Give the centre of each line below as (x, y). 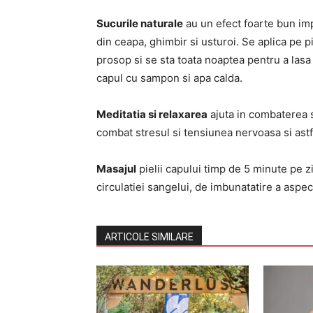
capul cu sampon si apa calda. (169, 78)
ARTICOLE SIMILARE (149, 237)
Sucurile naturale (140, 23)
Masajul (116, 169)
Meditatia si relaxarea (152, 114)
